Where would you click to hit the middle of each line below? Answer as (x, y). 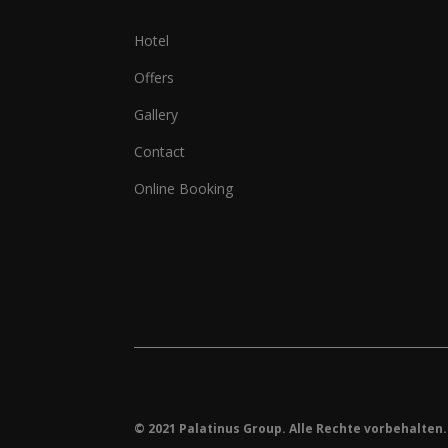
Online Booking (184, 188)
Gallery (156, 114)
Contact (160, 151)
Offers (154, 77)
